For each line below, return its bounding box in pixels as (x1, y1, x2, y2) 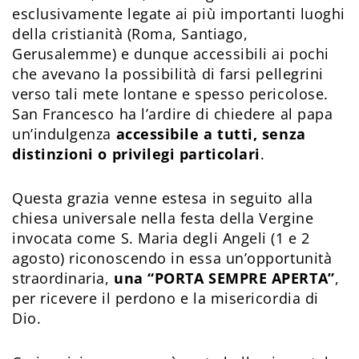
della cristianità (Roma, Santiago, (12, 23, 248, 43)
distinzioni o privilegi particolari (12, 143, 260, 163)
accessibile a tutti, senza (115, 123, 306, 143)
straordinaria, (12, 268, 115, 288)
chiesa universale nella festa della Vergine (12, 208, 314, 228)
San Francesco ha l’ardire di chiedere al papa (12, 103, 333, 123)
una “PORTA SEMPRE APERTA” (114, 268, 335, 288)
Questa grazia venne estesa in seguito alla (12, 188, 313, 208)
